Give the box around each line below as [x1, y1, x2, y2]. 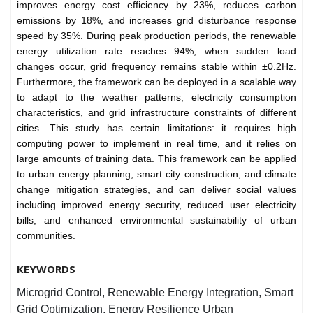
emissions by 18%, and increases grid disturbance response [17, 15, 296, 27]
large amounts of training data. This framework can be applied [17, 153, 296, 165]
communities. [17, 230, 75, 242]
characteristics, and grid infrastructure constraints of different [17, 107, 296, 119]
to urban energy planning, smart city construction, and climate [17, 168, 296, 180]
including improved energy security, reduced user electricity [17, 199, 296, 211]
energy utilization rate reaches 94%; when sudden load [17, 45, 296, 57]
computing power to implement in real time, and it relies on [17, 138, 296, 150]
